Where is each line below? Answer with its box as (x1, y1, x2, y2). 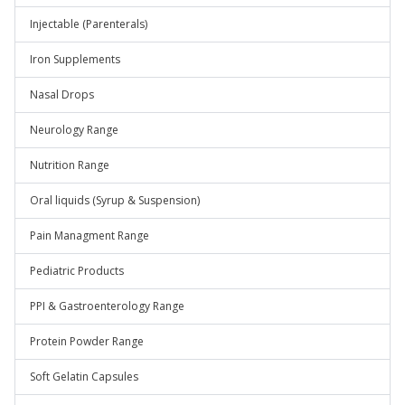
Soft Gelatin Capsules (30, 369, 138, 384)
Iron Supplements (30, 52, 120, 67)
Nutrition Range (30, 157, 109, 173)
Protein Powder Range (30, 334, 144, 349)
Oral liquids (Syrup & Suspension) (30, 193, 200, 208)
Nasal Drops (30, 87, 94, 102)
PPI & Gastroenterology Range (30, 298, 184, 314)
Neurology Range (30, 122, 118, 137)
